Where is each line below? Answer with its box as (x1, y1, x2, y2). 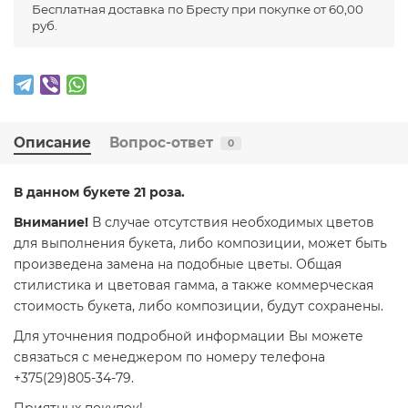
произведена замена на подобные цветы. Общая (14, 256, 342, 273)
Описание (14, 134, 91, 152)
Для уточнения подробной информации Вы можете (14, 328, 363, 345)
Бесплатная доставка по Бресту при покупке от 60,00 (32, 2, 363, 17)
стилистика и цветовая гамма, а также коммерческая (14, 277, 373, 294)
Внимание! (14, 214, 92, 231)
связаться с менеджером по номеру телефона (14, 349, 325, 366)
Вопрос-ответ (109, 134, 213, 152)
